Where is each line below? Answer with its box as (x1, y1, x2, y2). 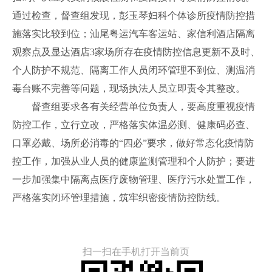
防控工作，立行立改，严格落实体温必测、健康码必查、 (12, 120, 255, 131)
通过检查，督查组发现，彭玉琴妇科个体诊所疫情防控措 (12, 10, 255, 21)
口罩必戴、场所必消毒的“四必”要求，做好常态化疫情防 (12, 138, 254, 149)
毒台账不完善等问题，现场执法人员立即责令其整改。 (12, 83, 245, 94)
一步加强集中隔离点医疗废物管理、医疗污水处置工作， (12, 174, 255, 185)
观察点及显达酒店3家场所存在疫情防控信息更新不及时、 (12, 47, 260, 58)
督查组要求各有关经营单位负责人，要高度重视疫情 (12, 101, 255, 112)
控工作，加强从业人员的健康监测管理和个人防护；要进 (12, 156, 255, 167)
